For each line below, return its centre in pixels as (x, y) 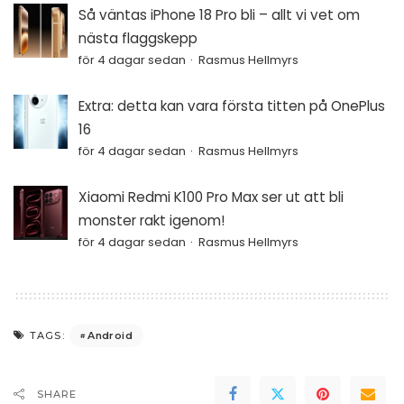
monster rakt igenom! (151, 221)
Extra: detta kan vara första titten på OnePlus (232, 106)
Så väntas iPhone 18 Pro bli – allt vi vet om (219, 15)
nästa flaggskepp (138, 39)
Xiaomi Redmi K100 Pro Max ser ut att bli (211, 197)
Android (110, 335)
